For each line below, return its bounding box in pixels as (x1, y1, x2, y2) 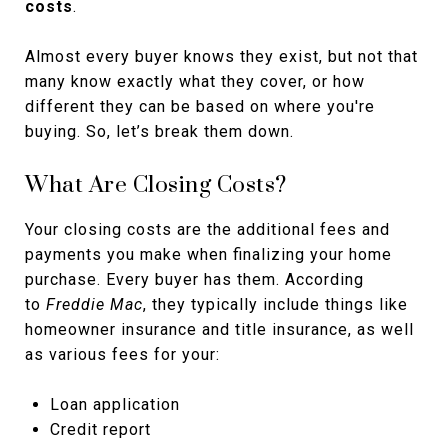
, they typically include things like (143, 295, 408, 314)
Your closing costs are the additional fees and (25, 220, 390, 239)
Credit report (49, 420, 151, 439)
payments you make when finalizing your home (25, 245, 392, 264)
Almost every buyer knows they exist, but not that (25, 47, 418, 66)
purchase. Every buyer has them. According (25, 270, 364, 289)
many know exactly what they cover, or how (25, 72, 365, 91)
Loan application (49, 395, 180, 414)
